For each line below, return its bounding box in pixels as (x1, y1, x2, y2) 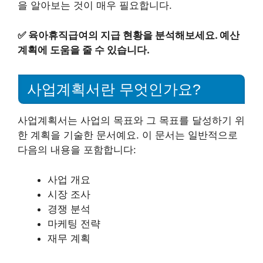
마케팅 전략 (48, 217, 100, 230)
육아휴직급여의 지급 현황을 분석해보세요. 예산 (28, 29, 240, 41)
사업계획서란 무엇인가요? (27, 81, 201, 98)
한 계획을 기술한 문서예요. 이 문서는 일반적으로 (18, 129, 238, 141)
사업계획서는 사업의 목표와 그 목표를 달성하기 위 (18, 114, 245, 127)
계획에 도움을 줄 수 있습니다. (18, 43, 150, 56)
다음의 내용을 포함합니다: (18, 144, 136, 156)
